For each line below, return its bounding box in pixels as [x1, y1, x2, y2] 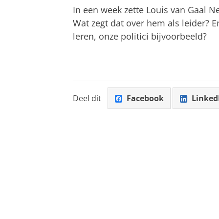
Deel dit [73, 93, 101, 104]
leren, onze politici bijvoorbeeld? [73, 30, 207, 43]
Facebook [126, 93, 164, 104]
